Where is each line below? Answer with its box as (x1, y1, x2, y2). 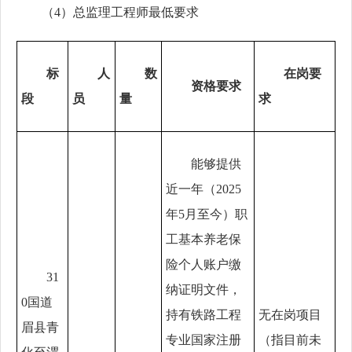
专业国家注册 (166, 333, 241, 346)
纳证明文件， (166, 283, 241, 296)
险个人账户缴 (166, 258, 241, 271)
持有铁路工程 (166, 308, 241, 321)
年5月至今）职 (166, 207, 247, 221)
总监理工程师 (73, 5, 148, 19)
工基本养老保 (166, 233, 241, 246)
